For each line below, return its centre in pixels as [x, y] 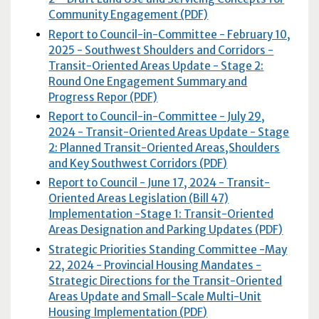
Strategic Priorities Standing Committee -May [168, 249]
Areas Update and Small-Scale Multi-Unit [155, 296]
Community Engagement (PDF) [129, 15]
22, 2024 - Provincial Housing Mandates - [155, 265]
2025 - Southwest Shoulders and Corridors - [161, 50]
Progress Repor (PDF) [103, 97]
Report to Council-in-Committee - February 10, [170, 34]
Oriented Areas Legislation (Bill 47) [139, 199]
